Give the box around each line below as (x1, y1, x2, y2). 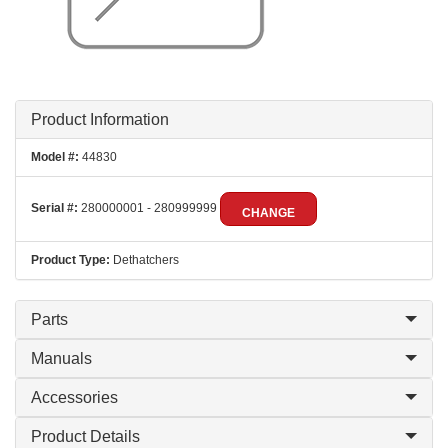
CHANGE (242, 206, 295, 220)
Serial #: (31, 201, 78, 216)
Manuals (31, 350, 92, 367)
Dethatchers (110, 253, 179, 267)
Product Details (31, 428, 140, 445)
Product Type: (31, 253, 110, 267)
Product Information (31, 111, 169, 128)
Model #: (31, 150, 79, 164)
